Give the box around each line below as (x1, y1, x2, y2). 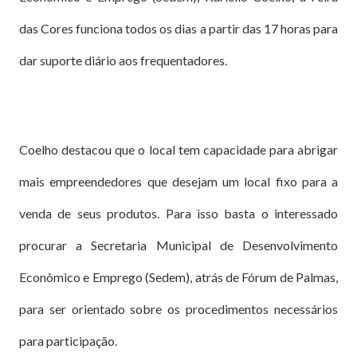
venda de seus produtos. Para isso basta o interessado (19, 206, 338, 221)
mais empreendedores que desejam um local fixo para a (19, 174, 338, 189)
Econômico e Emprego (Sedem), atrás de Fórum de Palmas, (19, 269, 338, 284)
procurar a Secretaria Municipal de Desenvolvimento (19, 237, 338, 253)
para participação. (19, 333, 117, 348)
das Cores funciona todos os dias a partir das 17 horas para (19, 21, 338, 36)
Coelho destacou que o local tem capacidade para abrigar (19, 142, 338, 157)
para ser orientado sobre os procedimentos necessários (19, 301, 338, 316)
